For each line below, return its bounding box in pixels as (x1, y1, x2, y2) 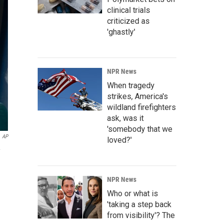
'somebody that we (107, 124, 172, 134)
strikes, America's (107, 92, 168, 102)
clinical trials (107, 5, 150, 15)
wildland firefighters (107, 103, 176, 112)
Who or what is (107, 189, 158, 199)
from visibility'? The (107, 211, 175, 221)
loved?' (107, 135, 132, 145)
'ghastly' (107, 27, 135, 37)
